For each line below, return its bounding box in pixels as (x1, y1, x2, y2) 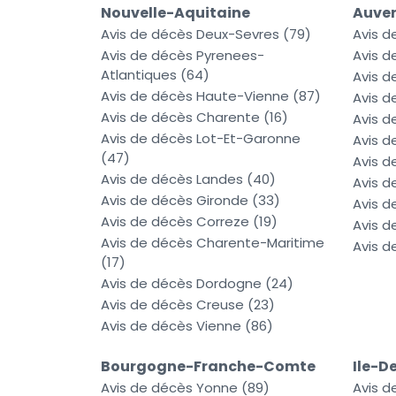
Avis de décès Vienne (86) (101, 316, 273, 336)
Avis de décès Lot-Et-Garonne (101, 129, 301, 148)
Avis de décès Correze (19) (101, 212, 278, 232)
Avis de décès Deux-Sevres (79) (101, 25, 311, 44)
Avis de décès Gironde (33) (101, 191, 280, 210)
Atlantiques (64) (101, 65, 209, 85)
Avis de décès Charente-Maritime (101, 233, 324, 253)
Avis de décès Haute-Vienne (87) (101, 87, 321, 106)
